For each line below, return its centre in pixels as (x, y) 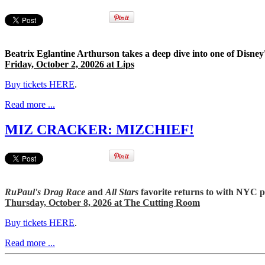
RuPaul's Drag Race (45, 192)
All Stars (122, 192)
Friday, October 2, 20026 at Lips (70, 64)
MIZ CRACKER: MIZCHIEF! (99, 129)
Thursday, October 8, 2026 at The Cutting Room (102, 202)
